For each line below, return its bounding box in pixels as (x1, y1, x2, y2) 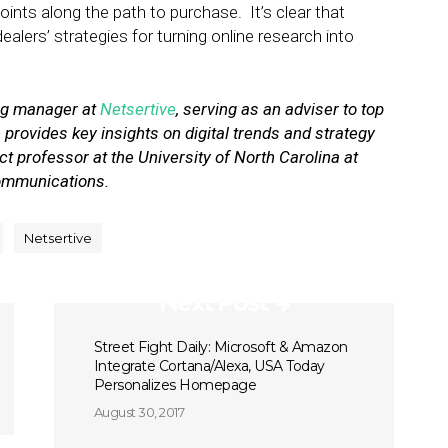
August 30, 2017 (93, 404, 185, 420)
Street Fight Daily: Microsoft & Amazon (93, 338, 348, 356)
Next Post (158, 288, 267, 317)
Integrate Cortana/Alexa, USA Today (93, 357, 325, 375)
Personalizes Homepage (93, 376, 257, 394)
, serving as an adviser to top (176, 99, 384, 119)
